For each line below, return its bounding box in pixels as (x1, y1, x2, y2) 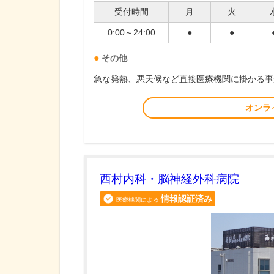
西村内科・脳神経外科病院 (100, 172, 239, 186)
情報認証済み (161, 194, 212, 204)
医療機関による (116, 196, 159, 204)
